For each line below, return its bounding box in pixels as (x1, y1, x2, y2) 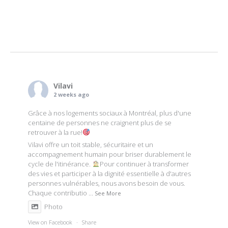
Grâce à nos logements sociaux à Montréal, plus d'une (28, 108, 191, 118)
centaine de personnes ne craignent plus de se (28, 118, 172, 128)
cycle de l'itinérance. (28, 159, 92, 169)
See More (95, 189, 121, 197)
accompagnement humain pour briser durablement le (28, 150, 191, 159)
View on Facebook (28, 218, 72, 226)
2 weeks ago (53, 91, 89, 99)
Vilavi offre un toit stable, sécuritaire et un (28, 140, 153, 150)
